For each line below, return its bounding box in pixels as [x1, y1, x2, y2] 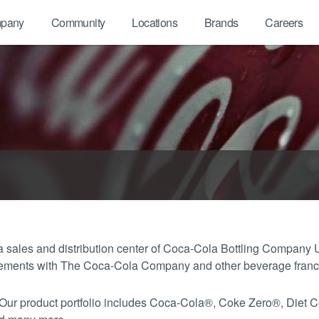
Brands [204, 14, 239, 31]
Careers [265, 14, 303, 31]
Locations [132, 14, 177, 31]
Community [51, 14, 105, 31]
